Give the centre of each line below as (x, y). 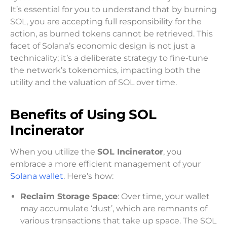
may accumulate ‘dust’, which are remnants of (114, 209)
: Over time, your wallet (164, 197)
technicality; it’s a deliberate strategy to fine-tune (109, 58)
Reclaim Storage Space (69, 197)
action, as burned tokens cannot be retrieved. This (111, 34)
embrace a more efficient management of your (105, 164)
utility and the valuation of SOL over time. (93, 82)
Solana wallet (37, 176)
